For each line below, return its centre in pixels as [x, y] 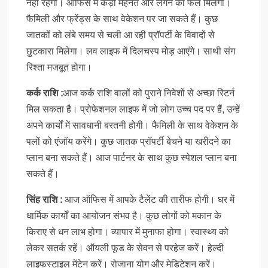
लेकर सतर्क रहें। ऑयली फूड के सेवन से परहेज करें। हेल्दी [125, 248]
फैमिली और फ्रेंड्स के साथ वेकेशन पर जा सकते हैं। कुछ [122, 19]
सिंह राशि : [46, 199]
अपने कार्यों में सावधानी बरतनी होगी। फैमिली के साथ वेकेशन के [133, 125]
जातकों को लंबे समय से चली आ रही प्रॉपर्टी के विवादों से [121, 35]
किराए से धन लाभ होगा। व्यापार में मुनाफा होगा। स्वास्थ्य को [128, 232]
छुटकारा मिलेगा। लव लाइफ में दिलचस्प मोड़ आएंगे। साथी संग [131, 51]
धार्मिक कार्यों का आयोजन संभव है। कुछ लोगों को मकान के [124, 215]
